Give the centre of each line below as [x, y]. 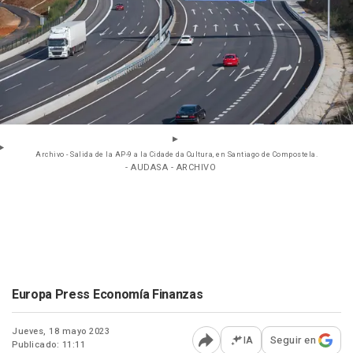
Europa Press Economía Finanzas [108, 295]
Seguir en [293, 340]
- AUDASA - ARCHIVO [171, 168]
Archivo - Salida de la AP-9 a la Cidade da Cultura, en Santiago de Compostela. [176, 155]
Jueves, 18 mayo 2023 [61, 332]
